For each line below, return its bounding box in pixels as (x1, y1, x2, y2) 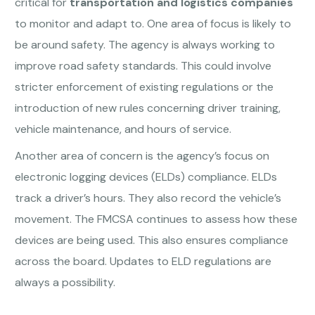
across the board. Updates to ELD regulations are (15, 254, 272, 269)
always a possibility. (15, 275, 116, 290)
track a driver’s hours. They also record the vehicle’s (15, 191, 282, 206)
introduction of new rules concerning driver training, (15, 101, 281, 116)
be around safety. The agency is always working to (15, 37, 276, 53)
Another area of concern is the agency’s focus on (15, 148, 270, 164)
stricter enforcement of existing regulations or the (15, 79, 274, 95)
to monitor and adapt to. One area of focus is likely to (15, 16, 292, 32)
